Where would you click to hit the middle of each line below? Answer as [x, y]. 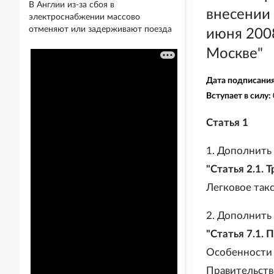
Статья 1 [227, 123]
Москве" [235, 54]
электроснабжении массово [84, 17]
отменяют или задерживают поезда [100, 29]
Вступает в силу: [239, 96]
